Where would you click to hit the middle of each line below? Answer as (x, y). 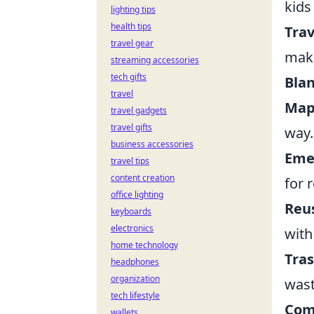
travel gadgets (139, 110)
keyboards (131, 211)
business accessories (152, 144)
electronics (132, 228)
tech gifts (129, 77)
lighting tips (133, 9)
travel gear (132, 43)
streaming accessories (155, 60)
